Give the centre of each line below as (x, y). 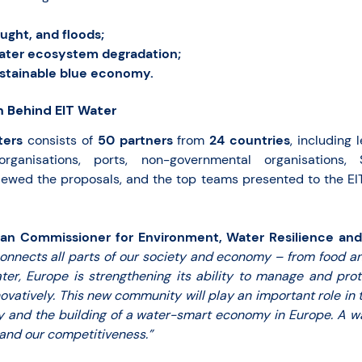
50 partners (133, 140)
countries (260, 140)
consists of (57, 140)
